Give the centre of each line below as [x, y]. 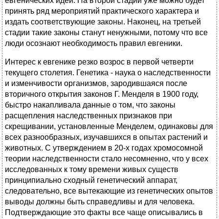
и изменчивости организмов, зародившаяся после [96, 84]
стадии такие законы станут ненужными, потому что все [106, 33]
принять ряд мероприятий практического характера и [102, 11]
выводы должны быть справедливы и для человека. [100, 202]
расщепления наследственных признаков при [88, 116]
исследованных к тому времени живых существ [92, 170]
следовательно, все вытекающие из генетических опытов [109, 191]
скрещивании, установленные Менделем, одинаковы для [109, 127]
